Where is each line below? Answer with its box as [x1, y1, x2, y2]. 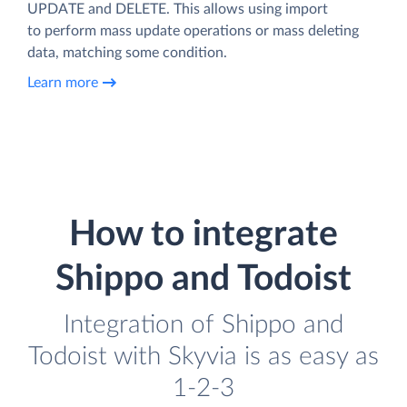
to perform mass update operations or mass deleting [27, 23, 359, 38]
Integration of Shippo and [64, 311, 343, 338]
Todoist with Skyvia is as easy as [28, 342, 379, 370]
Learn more [27, 75, 98, 91]
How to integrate [69, 216, 338, 253]
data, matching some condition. [27, 45, 227, 60]
